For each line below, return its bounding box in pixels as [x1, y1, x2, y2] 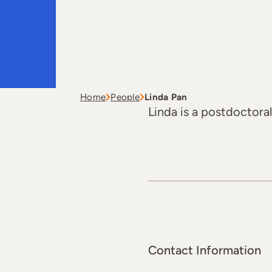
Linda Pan [144, 92, 188, 103]
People [110, 92, 140, 103]
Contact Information [148, 243, 261, 257]
